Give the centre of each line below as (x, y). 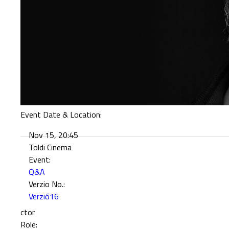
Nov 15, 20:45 (54, 135)
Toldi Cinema (50, 147)
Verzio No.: (48, 184)
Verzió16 (44, 196)
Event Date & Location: (62, 114)
